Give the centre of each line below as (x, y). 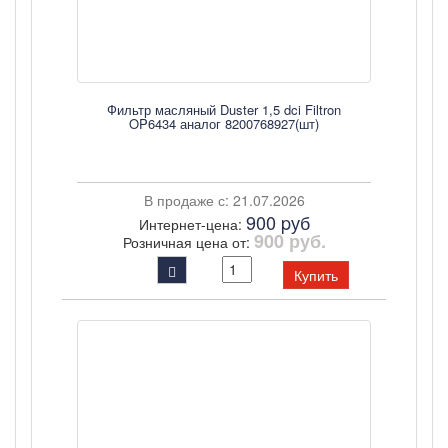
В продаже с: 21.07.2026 (224, 200)
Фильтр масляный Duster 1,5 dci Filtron (224, 109)
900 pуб (277, 222)
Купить (316, 275)
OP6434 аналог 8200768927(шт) (224, 123)
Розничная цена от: (188, 242)
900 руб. (289, 241)
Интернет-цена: (192, 224)
